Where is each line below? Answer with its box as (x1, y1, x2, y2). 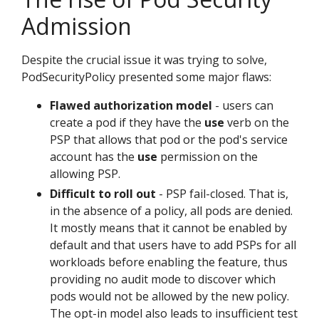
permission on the (157, 148, 258, 164)
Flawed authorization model (50, 97, 212, 113)
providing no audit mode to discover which (50, 271, 276, 287)
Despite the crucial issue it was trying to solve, (21, 51, 267, 68)
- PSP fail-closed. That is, (156, 185, 288, 202)
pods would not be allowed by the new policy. (50, 288, 289, 304)
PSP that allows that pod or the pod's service (50, 131, 288, 147)
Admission (21, 10, 132, 41)
